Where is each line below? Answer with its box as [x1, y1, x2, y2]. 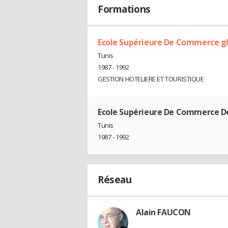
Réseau [98, 173, 132, 186]
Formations [98, 3, 151, 16]
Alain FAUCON [136, 206, 191, 218]
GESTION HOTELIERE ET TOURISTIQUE [98, 74, 204, 83]
